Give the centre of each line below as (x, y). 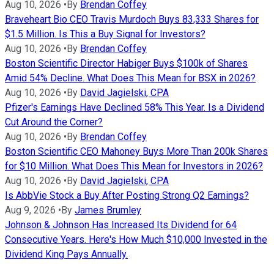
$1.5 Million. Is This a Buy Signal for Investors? (105, 34)
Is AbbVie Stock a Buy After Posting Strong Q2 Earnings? (127, 196)
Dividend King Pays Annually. (66, 254)
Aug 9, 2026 (30, 210)
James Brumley (108, 210)
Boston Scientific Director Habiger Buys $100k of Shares (126, 64)
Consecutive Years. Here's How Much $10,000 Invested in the (136, 240)
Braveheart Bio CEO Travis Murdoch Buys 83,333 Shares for (132, 20)
